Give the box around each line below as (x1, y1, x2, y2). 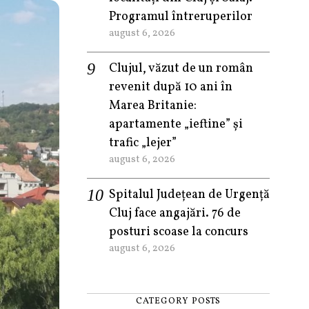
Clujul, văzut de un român (109, 60, 253, 77)
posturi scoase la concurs (109, 223, 248, 241)
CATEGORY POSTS (136, 295, 221, 308)
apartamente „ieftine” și (109, 116, 243, 133)
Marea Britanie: (109, 97, 197, 114)
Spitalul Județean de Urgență (109, 186, 270, 203)
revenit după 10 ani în (109, 79, 232, 96)
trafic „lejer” (109, 134, 177, 152)
